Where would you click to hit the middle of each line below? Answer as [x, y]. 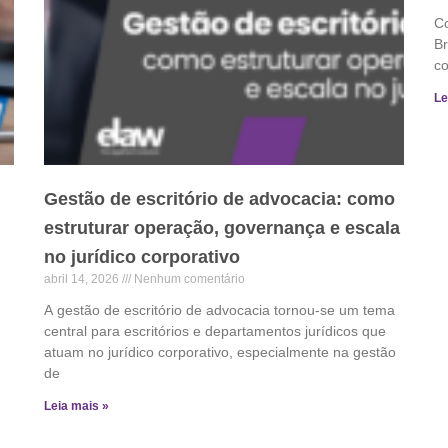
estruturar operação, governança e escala [222, 227]
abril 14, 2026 [83, 278]
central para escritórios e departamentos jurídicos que [215, 330]
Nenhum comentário [188, 278]
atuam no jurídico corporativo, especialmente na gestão [220, 351]
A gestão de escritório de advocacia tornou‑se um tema [219, 309]
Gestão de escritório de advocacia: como [219, 198]
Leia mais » [76, 405]
